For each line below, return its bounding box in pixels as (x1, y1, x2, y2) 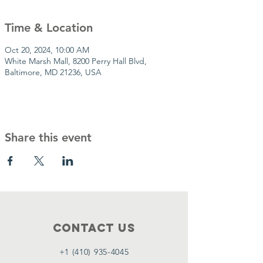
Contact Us (52, 221, 136, 235)
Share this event (5, 130, 92, 144)
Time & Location (5, 21, 93, 35)
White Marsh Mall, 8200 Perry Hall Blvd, (5, 56, 147, 66)
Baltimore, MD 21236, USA (5, 67, 102, 77)
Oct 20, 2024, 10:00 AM (5, 45, 89, 55)
